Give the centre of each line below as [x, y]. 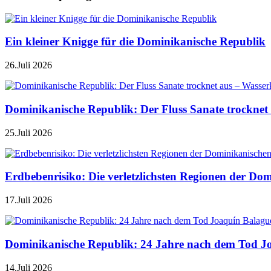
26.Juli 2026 [28, 65]
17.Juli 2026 [28, 200]
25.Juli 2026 [28, 132]
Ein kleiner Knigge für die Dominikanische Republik [135, 42]
